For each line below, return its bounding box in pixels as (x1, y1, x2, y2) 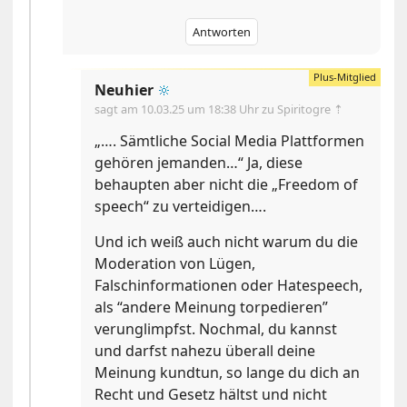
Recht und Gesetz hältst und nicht (94, 384, 328, 405)
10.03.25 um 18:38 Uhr (141, 101, 263, 118)
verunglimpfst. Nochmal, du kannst (94, 319, 338, 340)
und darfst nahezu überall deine (94, 341, 316, 362)
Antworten (192, 24, 251, 41)
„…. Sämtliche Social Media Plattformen (94, 131, 365, 152)
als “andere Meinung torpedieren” (94, 297, 329, 318)
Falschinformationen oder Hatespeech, (94, 275, 363, 296)
